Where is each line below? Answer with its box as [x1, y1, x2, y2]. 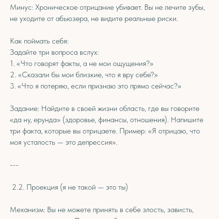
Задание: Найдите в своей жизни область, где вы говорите [10, 104, 199, 113]
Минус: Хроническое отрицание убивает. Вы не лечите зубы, [10, 2, 205, 12]
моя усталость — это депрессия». [10, 137, 117, 147]
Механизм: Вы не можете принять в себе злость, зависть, [10, 205, 194, 214]
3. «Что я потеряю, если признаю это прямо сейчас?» [10, 81, 181, 90]
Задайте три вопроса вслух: [10, 47, 99, 57]
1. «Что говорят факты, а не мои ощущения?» [10, 59, 153, 68]
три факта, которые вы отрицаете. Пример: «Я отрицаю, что [10, 126, 200, 135]
